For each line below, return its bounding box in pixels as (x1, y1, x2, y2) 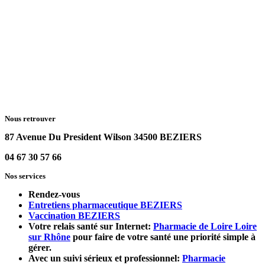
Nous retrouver (5, 114, 56, 124)
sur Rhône (28, 232, 70, 243)
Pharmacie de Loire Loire (153, 221, 257, 232)
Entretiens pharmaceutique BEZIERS (28, 200, 182, 211)
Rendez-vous (28, 189, 80, 200)
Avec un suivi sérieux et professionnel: (28, 253, 182, 264)
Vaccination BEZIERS (28, 211, 120, 221)
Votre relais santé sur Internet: (28, 221, 153, 232)
